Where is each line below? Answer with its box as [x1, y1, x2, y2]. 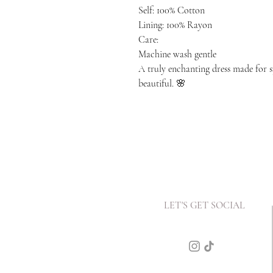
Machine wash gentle [138, 48, 216, 60]
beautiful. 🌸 [138, 77, 186, 90]
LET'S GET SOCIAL [164, 199, 245, 211]
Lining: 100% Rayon [138, 18, 212, 31]
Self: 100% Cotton [138, 4, 205, 16]
